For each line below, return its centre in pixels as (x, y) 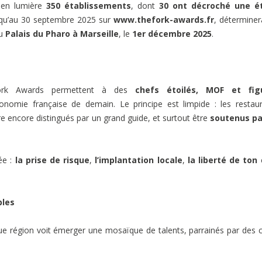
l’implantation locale (139, 160)
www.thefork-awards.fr (163, 19)
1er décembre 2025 (172, 33)
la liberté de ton (223, 160)
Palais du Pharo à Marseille (62, 33)
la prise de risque (52, 160)
